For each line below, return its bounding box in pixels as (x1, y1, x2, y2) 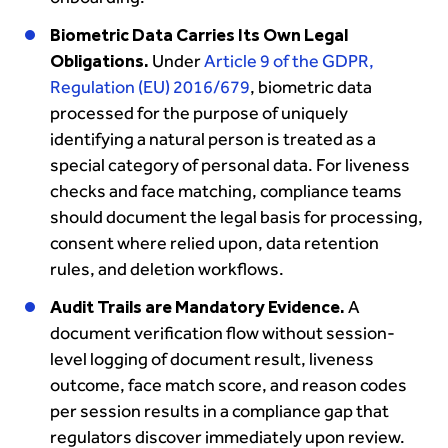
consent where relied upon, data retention (50, 232, 379, 255)
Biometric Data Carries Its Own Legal (50, 24, 348, 47)
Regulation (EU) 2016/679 (50, 76, 250, 99)
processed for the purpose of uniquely (50, 102, 348, 125)
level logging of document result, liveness (50, 348, 374, 371)
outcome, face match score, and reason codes (50, 374, 407, 397)
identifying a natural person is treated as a (50, 128, 376, 151)
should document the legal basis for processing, (50, 206, 423, 229)
